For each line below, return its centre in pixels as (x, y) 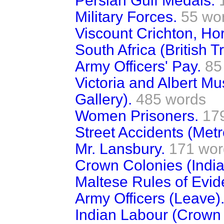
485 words (171, 99)
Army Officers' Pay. (138, 66)
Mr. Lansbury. (120, 148)
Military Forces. (126, 16)
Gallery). (103, 99)
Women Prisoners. (137, 115)
